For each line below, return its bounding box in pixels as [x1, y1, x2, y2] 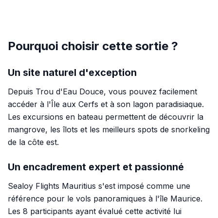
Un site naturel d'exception [8, 67, 137, 78]
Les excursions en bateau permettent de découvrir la [8, 112, 203, 122]
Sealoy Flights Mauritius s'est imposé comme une [8, 181, 190, 191]
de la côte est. [8, 137, 59, 147]
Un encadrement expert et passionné [8, 161, 184, 173]
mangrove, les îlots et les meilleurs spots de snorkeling [8, 125, 210, 134]
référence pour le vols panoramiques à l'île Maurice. [8, 194, 202, 203]
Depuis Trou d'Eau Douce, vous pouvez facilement [8, 87, 197, 96]
